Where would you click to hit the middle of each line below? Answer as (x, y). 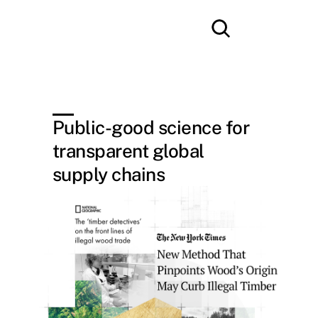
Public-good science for (151, 127)
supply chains (109, 174)
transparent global (128, 151)
